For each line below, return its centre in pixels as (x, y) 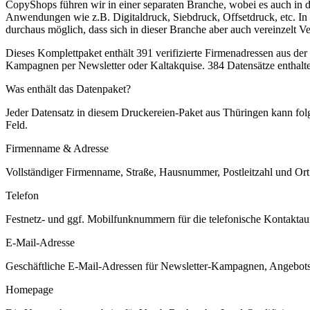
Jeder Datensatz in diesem (63, 112)
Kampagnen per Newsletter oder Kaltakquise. (105, 65)
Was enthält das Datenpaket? (68, 89)
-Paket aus (199, 112)
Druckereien (148, 112)
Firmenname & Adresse (57, 148)
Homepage (29, 289)
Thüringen (246, 112)
